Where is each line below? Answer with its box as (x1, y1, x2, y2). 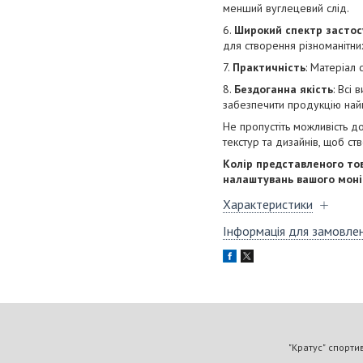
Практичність (233, 60, 305, 75)
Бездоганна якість (234, 82, 333, 97)
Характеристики (223, 196, 313, 213)
